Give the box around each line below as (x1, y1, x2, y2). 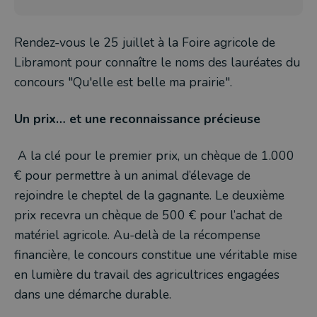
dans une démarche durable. (14, 285, 171, 303)
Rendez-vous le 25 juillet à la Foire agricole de (14, 33, 275, 51)
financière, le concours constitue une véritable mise (14, 246, 297, 263)
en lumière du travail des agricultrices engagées (14, 265, 279, 283)
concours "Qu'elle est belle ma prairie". (14, 73, 232, 91)
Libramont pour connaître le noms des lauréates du (14, 53, 300, 71)
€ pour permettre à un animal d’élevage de (14, 166, 250, 184)
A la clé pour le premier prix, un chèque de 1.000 (18, 146, 294, 164)
